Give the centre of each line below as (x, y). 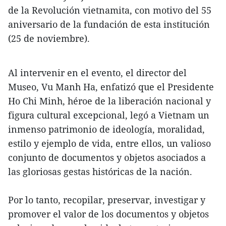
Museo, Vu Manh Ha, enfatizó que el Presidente (111, 87)
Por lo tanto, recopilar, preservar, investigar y (107, 200)
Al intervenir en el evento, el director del (97, 73)
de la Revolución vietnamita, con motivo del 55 (110, 10)
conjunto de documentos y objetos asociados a (107, 158)
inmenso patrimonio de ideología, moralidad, (106, 129)
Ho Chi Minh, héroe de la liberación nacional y (109, 101)
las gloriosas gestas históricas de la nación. (100, 172)
